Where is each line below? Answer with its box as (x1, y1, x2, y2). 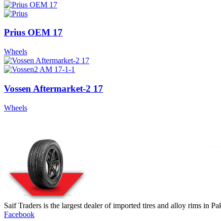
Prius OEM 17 (4, 27, 63, 38)
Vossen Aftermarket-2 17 (4, 83, 103, 94)
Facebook (4, 210, 35, 219)
